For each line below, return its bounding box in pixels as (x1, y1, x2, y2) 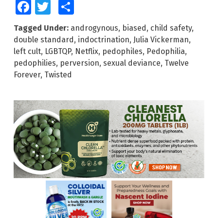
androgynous (71, 23, 118, 33)
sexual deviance (103, 58, 161, 68)
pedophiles (102, 47, 143, 56)
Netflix (75, 47, 98, 56)
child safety (150, 23, 192, 33)
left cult (14, 47, 41, 56)
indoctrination (78, 35, 129, 45)
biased (122, 23, 146, 33)
